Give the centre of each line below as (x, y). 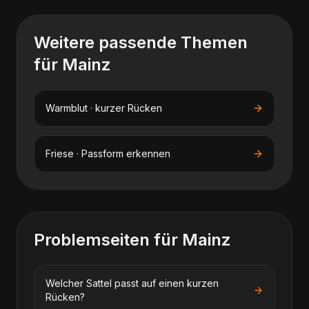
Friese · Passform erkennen (108, 153)
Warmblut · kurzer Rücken (104, 108)
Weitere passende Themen (141, 42)
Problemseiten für (108, 240)
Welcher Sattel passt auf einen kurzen (132, 283)
